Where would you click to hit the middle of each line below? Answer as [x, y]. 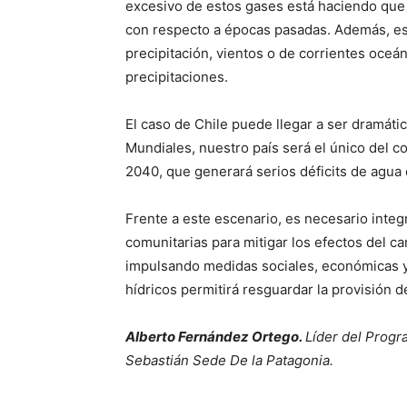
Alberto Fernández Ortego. [215, 337]
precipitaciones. [177, 77]
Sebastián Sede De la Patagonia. [231, 360]
